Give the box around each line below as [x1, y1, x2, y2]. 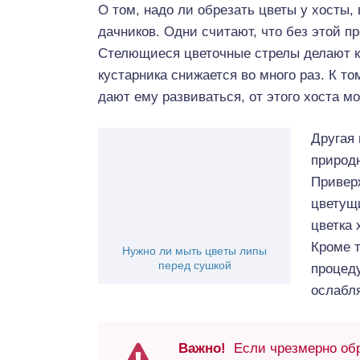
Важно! [178, 341, 230, 356]
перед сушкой [157, 259, 231, 272]
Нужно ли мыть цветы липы [122, 244, 267, 257]
